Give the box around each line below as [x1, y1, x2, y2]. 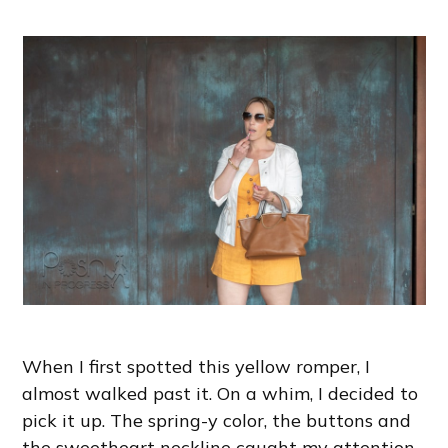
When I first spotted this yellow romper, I [22, 354, 371, 378]
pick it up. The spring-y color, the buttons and [22, 408, 412, 432]
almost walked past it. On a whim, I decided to [22, 381, 419, 405]
